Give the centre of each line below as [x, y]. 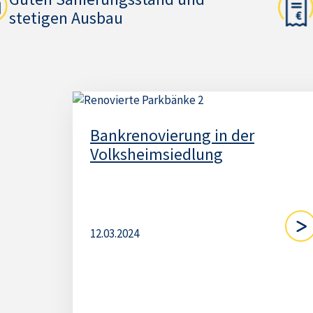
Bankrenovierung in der [172, 135]
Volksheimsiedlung [156, 154]
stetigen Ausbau [66, 18]
